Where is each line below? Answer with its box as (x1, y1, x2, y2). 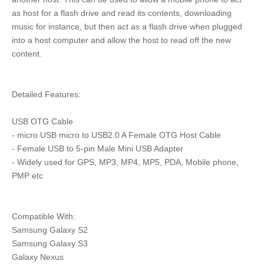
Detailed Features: (12, 90, 83, 100)
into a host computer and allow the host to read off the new (12, 35, 231, 45)
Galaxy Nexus (12, 252, 66, 262)
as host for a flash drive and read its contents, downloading (12, 8, 232, 18)
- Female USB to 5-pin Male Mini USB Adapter (12, 144, 186, 154)
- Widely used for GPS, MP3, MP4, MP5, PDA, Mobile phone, (12, 157, 239, 167)
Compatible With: (12, 212, 78, 222)
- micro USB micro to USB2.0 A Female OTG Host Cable (12, 130, 223, 140)
